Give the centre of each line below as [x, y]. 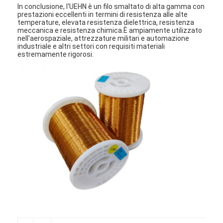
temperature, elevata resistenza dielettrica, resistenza [106, 22]
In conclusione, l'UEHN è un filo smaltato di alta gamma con [111, 6]
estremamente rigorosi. [56, 54]
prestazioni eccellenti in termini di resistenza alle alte [103, 14]
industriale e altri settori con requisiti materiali [91, 46]
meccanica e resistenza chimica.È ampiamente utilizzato [110, 30]
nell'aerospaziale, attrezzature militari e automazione [104, 38]
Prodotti [42, 188]
